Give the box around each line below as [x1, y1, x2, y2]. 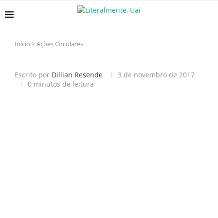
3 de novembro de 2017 [118, 70, 195, 79]
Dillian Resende [52, 70, 103, 79]
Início [15, 39, 30, 48]
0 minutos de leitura [28, 79, 94, 89]
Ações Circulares [36, 39, 83, 48]
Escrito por [15, 70, 52, 79]
